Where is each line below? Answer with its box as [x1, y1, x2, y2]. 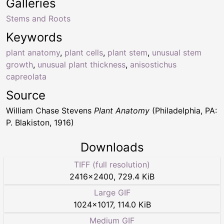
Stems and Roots [6, 13, 70, 24]
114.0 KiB [117, 199, 151, 210]
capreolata [6, 71, 46, 82]
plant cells [64, 47, 103, 58]
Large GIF [93, 187, 130, 198]
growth [6, 59, 33, 70]
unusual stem [152, 47, 201, 58]
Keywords [6, 30, 62, 45]
